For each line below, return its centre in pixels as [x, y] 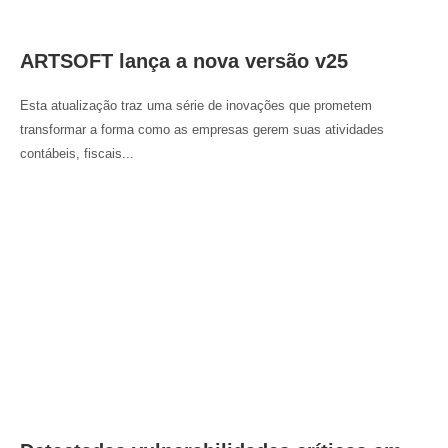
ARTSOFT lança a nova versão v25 [184, 61]
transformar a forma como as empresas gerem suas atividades [202, 130]
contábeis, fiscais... [77, 154]
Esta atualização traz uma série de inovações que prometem [196, 106]
